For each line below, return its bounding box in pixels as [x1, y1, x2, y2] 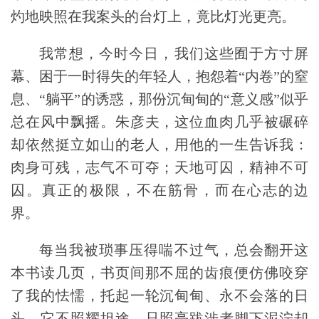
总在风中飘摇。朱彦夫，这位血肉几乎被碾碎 [11, 114, 308, 130]
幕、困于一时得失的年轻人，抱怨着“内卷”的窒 [11, 68, 308, 85]
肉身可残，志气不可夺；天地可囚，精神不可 [11, 159, 308, 176]
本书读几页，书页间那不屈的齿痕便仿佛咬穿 [11, 265, 308, 281]
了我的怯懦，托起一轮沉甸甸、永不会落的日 [11, 288, 308, 304]
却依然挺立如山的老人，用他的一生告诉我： [11, 137, 308, 153]
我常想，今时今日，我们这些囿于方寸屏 [39, 46, 308, 62]
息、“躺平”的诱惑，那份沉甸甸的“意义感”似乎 [11, 91, 308, 108]
